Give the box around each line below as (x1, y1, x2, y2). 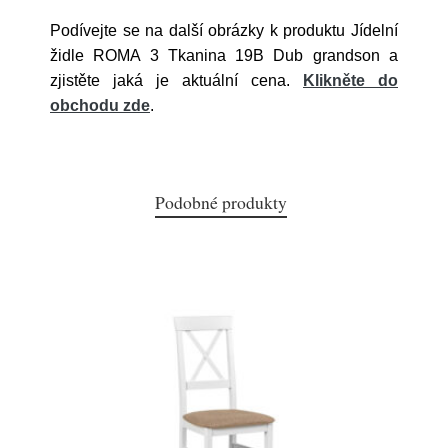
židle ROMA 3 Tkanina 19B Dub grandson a (50, 47, 398, 64)
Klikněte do (303, 72, 398, 89)
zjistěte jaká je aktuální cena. (50, 72, 303, 89)
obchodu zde (50, 97, 150, 114)
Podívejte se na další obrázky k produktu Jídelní (50, 22, 398, 39)
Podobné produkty (155, 190, 287, 214)
